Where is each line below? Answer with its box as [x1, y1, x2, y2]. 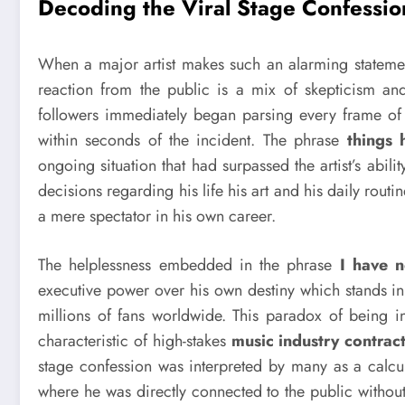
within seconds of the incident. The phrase [38, 128, 347, 153]
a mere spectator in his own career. [38, 204, 276, 229]
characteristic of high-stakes [38, 328, 231, 353]
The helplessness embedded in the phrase [38, 252, 340, 277]
